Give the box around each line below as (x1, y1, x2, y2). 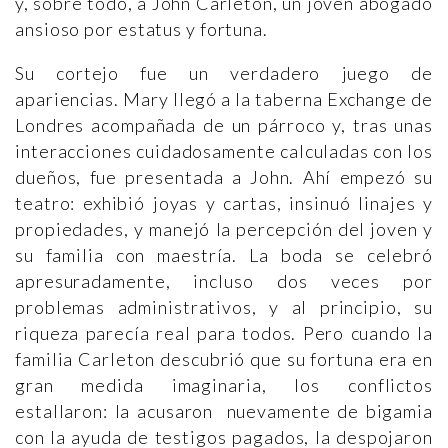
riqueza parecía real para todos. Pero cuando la (15, 322, 433, 344)
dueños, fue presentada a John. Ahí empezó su (15, 166, 433, 188)
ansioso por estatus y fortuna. (15, 18, 268, 40)
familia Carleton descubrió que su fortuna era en (15, 348, 433, 370)
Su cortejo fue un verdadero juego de (15, 62, 433, 84)
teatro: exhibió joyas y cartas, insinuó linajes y (15, 192, 433, 214)
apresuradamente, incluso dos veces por (15, 270, 433, 292)
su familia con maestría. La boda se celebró (15, 244, 433, 266)
